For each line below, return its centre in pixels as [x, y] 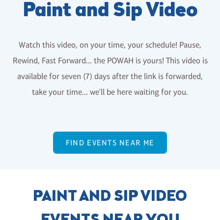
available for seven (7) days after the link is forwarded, [110, 76]
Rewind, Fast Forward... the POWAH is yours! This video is [110, 61]
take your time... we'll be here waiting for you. [110, 92]
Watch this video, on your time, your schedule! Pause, [110, 45]
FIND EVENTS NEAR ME [110, 143]
